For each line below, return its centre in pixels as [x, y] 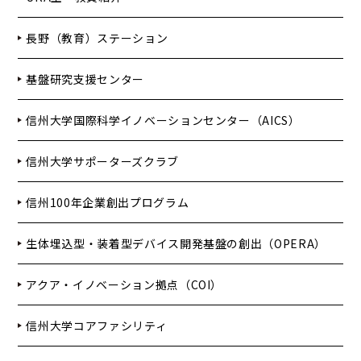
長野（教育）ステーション [97, 38]
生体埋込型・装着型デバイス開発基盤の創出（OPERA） [176, 244]
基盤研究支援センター [85, 79]
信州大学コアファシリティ [97, 326]
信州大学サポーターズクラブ [102, 162]
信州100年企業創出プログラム [108, 203]
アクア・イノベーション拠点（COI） [124, 285]
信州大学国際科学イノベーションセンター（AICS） [163, 120]
